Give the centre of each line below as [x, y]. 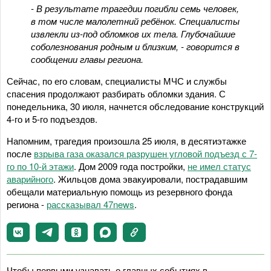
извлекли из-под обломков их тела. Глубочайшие [133, 33]
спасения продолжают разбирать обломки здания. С [116, 93]
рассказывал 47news [90, 204]
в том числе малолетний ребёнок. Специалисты [135, 21]
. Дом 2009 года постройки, [131, 166]
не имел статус [219, 166]
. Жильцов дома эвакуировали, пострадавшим [150, 178]
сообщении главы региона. [87, 59]
